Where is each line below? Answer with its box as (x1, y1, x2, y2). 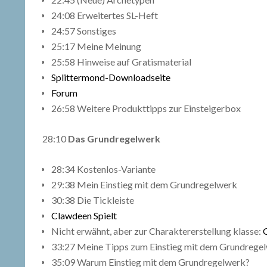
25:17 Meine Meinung (51, 41, 141, 52)
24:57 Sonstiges (51, 25, 116, 37)
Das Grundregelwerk (68, 133, 160, 145)
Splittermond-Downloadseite (51, 72, 170, 83)
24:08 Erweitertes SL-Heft (51, 10, 158, 21)
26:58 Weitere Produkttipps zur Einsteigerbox (51, 103, 241, 114)
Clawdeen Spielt (51, 210, 117, 222)
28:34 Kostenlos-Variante (51, 163, 156, 175)
